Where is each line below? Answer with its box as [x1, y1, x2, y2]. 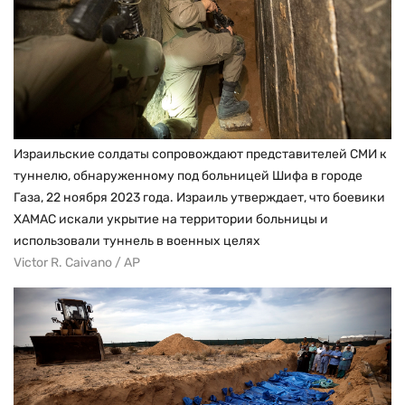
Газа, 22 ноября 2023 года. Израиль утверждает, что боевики [14, 189, 385, 205]
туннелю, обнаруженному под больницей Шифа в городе [14, 167, 363, 184]
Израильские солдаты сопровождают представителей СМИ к [14, 146, 387, 162]
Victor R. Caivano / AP [14, 254, 140, 270]
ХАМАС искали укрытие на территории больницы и [14, 211, 328, 227]
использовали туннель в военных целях [14, 232, 260, 249]
